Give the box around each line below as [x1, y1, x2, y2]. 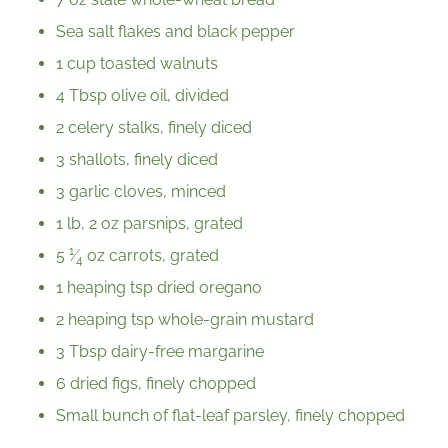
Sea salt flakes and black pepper [56, 22, 295, 42]
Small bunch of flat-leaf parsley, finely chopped [56, 406, 405, 426]
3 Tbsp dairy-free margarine [56, 342, 264, 362]
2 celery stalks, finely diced [56, 118, 252, 138]
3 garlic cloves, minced [56, 182, 226, 202]
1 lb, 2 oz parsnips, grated [56, 214, 243, 234]
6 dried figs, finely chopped [56, 374, 256, 394]
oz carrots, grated [83, 246, 219, 266]
